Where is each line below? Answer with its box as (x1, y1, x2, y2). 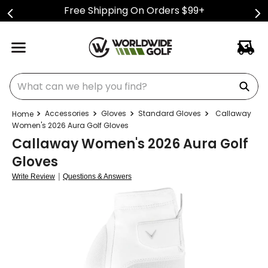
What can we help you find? (9, 71, 139, 84)
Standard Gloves (138, 108, 201, 118)
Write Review (12, 172, 55, 181)
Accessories (45, 108, 89, 118)
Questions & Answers (63, 172, 132, 181)
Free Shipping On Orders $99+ (63, 4, 205, 17)
